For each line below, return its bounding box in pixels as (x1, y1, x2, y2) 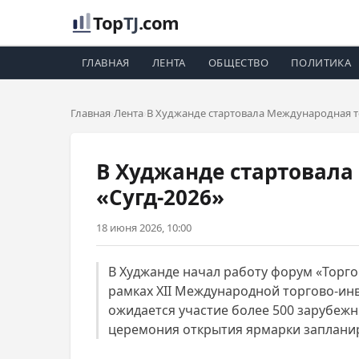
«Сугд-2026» (96, 183, 224, 212)
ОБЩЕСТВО (208, 55, 269, 70)
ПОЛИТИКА (291, 55, 352, 70)
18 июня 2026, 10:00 (96, 220, 192, 235)
